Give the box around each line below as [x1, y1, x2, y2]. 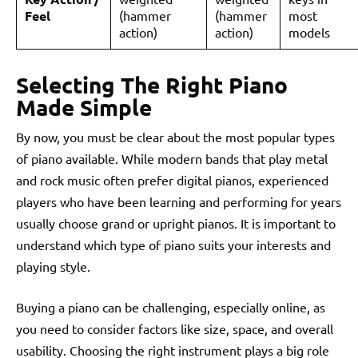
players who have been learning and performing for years [16, 193, 341, 209]
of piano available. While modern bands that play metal [16, 149, 328, 166]
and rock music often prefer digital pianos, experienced [16, 171, 328, 188]
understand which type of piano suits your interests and [16, 236, 331, 253]
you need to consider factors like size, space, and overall [16, 320, 333, 336]
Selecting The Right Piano [16, 70, 288, 98]
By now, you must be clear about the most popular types [16, 128, 335, 145]
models [288, 23, 330, 40]
